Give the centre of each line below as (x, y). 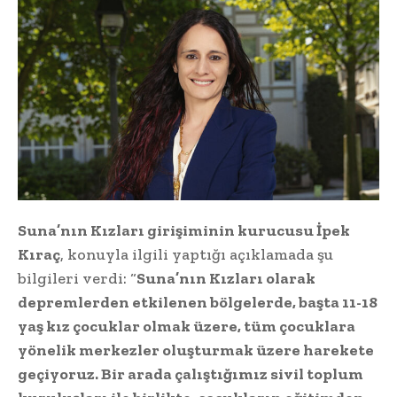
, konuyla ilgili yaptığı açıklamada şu (197, 255)
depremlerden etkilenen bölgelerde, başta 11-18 (198, 303)
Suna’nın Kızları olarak (226, 279)
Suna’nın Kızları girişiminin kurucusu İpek (184, 231)
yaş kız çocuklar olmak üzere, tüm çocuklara (187, 327)
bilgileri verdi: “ (77, 279)
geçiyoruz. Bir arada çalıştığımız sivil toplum (191, 374)
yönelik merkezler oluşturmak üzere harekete (196, 350)
